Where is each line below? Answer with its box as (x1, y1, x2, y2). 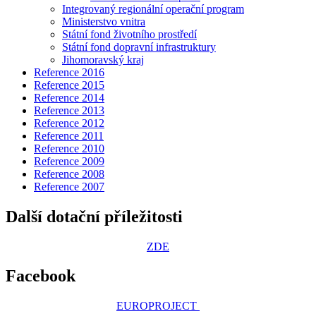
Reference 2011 (34, 129, 104, 142)
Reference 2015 (34, 78, 104, 91)
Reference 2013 (34, 104, 104, 116)
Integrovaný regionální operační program (62, 2, 244, 15)
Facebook (6, 267, 75, 286)
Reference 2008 (34, 167, 104, 180)
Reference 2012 (34, 116, 104, 129)
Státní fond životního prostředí (62, 28, 197, 40)
